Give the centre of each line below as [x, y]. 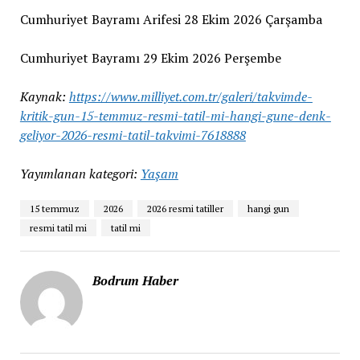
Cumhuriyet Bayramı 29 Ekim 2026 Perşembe [150, 57]
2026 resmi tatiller [185, 208]
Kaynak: [44, 96]
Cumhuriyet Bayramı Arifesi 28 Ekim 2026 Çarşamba [171, 19]
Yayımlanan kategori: [78, 173]
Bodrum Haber [135, 280]
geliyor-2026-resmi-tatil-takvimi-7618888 [133, 135]
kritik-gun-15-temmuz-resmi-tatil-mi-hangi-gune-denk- [175, 115]
